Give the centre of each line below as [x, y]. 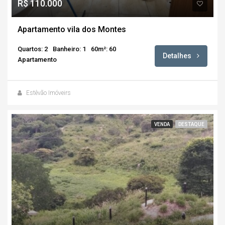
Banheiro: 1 [69, 49]
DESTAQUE [191, 124]
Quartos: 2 [33, 49]
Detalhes [178, 55]
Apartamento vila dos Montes [72, 29]
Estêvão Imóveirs [48, 93]
